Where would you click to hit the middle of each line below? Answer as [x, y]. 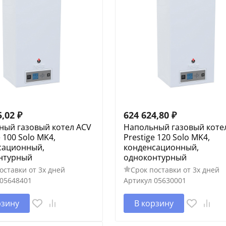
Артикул [137, 180]
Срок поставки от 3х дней [175, 169]
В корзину [154, 203]
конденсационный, [161, 147]
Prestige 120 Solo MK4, [166, 137]
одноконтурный [155, 157]
